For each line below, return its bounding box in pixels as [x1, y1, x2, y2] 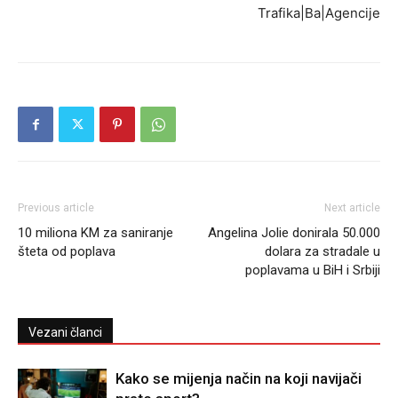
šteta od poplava [18, 243, 115, 259]
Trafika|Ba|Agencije [258, 4, 380, 21]
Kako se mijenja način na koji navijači [115, 370, 362, 387]
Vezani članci [28, 325, 102, 339]
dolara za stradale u [265, 243, 380, 259]
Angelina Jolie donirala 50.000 [208, 225, 380, 241]
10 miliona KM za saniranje [18, 225, 173, 241]
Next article [324, 202, 380, 214]
